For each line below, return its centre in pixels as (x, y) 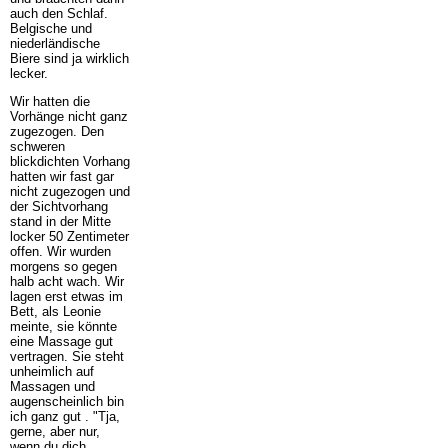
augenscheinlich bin (66, 401)
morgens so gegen (63, 266)
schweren (37, 146)
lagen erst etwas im (66, 296)
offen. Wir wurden (60, 251)
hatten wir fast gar (61, 176)
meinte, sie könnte (63, 326)
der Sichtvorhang (58, 206)
